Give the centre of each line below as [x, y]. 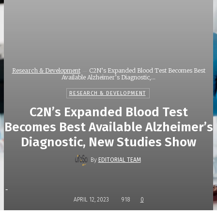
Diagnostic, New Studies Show [108, 142]
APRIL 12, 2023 [91, 200]
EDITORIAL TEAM [119, 160]
